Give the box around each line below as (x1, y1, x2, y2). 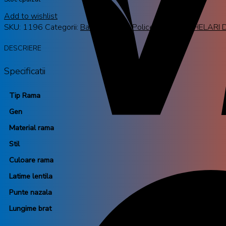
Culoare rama (9, 154, 53, 165)
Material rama (9, 122, 54, 133)
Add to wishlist (4, 11, 58, 22)
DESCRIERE (4, 43, 41, 53)
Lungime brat (9, 203, 51, 213)
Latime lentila (9, 171, 52, 181)
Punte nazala (9, 187, 52, 197)
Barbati (80, 22, 105, 33)
